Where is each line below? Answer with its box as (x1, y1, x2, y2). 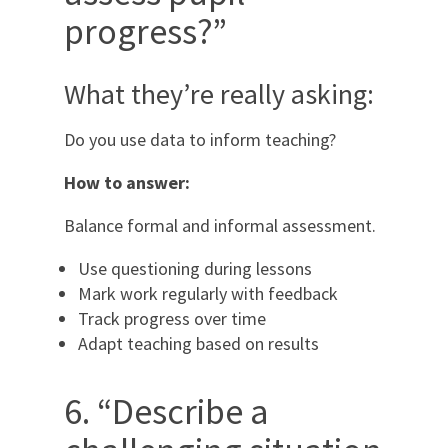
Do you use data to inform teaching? (64, 127, 336, 151)
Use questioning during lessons (78, 256, 312, 280)
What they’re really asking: (64, 75, 374, 112)
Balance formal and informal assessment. (64, 213, 376, 237)
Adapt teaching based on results (78, 331, 319, 355)
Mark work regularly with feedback (78, 281, 338, 305)
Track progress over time (78, 306, 266, 330)
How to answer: (64, 170, 190, 194)
